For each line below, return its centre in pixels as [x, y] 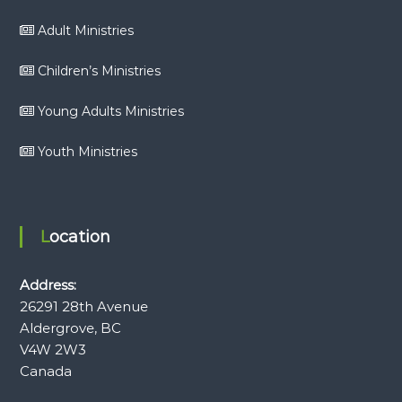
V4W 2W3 [52, 350]
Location [79, 237]
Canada [45, 371]
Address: [48, 285]
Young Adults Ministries [110, 112]
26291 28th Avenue [83, 307]
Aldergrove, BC [70, 328]
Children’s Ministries [99, 71]
